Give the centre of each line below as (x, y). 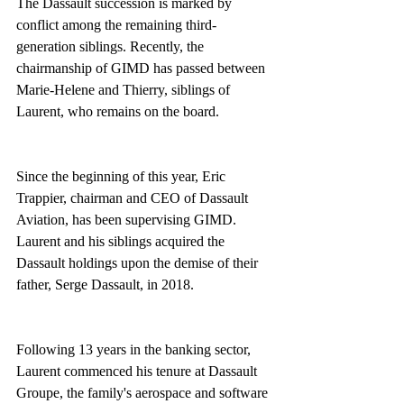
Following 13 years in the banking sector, (135, 349)
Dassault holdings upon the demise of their (139, 263)
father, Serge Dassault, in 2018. (105, 285)
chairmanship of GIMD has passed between (142, 68)
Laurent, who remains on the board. (118, 111)
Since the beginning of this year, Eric (123, 176)
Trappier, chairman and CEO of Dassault (134, 198)
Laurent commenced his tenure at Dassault (138, 371)
